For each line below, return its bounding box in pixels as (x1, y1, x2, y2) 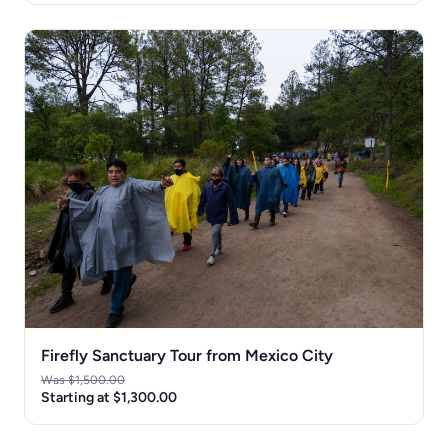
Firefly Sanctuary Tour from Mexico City (41, 346, 333, 365)
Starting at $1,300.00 (41, 389, 177, 406)
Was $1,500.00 (41, 373, 125, 387)
